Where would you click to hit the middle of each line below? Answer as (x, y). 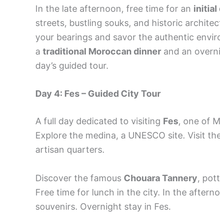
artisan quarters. (70, 150)
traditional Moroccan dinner (102, 51)
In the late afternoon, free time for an (114, 8)
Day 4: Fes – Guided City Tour (98, 94)
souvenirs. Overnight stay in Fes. (103, 207)
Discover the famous (80, 178)
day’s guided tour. (72, 65)
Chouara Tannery (161, 178)
